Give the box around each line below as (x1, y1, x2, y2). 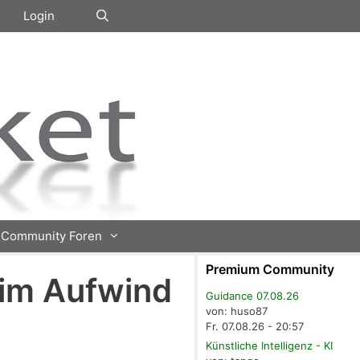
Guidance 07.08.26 (206, 289, 300, 303)
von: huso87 (206, 305, 268, 318)
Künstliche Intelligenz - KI (206, 339, 333, 353)
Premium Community (206, 261, 335, 278)
